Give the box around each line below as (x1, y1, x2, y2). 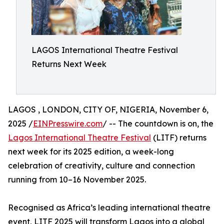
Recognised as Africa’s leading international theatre (8, 202, 210, 212)
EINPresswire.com (33, 118, 102, 128)
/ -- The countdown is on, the (102, 118, 213, 128)
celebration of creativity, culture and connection (8, 160, 195, 170)
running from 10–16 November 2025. (8, 174, 146, 184)
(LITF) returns (151, 132, 206, 142)
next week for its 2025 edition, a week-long (8, 146, 174, 156)
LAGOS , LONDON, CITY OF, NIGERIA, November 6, (8, 104, 208, 114)
